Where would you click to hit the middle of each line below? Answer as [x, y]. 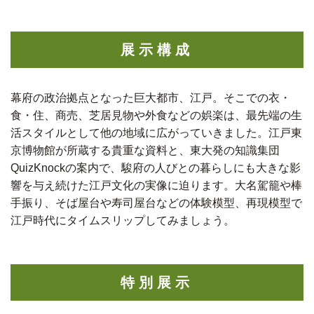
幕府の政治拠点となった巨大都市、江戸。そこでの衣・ [151, 98]
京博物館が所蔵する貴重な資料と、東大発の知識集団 [145, 151]
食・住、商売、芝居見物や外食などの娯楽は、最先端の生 [156, 116]
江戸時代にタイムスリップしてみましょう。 [123, 221]
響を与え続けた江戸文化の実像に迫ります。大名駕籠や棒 [156, 186]
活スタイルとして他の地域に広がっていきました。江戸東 [156, 133]
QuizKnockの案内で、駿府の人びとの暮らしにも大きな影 [156, 168]
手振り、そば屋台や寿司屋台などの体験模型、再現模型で [156, 203]
